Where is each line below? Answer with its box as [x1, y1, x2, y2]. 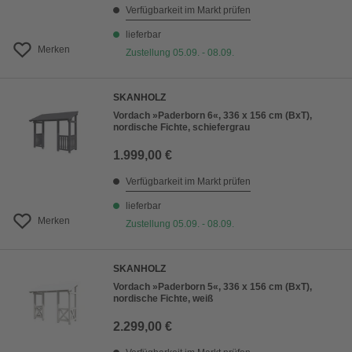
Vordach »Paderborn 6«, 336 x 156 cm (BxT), [113, 110, 312, 122]
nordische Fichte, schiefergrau [113, 122, 250, 134]
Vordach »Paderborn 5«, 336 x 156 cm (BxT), [113, 281, 312, 293]
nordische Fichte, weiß [113, 293, 213, 305]
